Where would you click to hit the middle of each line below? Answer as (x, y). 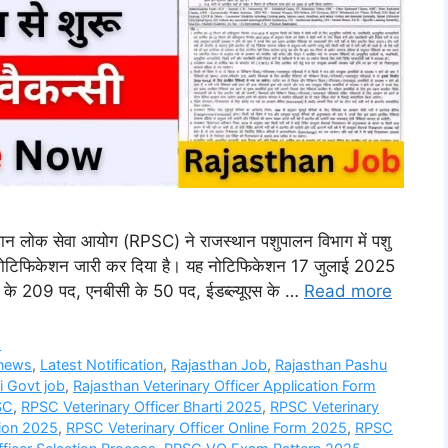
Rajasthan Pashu (331, 365)
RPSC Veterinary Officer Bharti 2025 (141, 407)
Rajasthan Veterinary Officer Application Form (224, 386)
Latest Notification (102, 365)
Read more (348, 291)
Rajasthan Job (219, 365)
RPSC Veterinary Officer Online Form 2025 (206, 428)
